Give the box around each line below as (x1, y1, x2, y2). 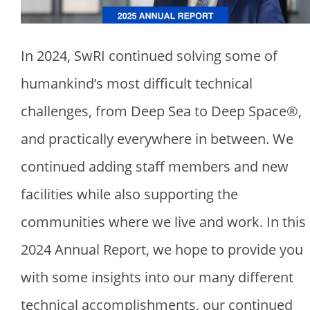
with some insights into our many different (21, 268, 293, 287)
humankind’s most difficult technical (21, 74, 253, 93)
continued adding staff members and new (21, 157, 289, 176)
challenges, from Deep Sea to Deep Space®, (21, 102, 302, 121)
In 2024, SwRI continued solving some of (21, 46, 277, 66)
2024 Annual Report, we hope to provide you (21, 240, 303, 259)
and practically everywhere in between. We (21, 129, 293, 149)
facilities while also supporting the (21, 185, 238, 204)
